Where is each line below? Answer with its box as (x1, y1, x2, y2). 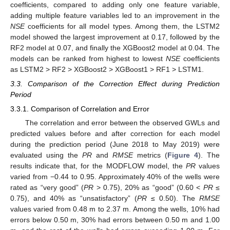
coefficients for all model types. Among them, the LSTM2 (25, 22, 220, 30)
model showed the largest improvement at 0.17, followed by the (10, 32, 220, 41)
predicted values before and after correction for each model (10, 129, 220, 138)
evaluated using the (10, 151, 82, 160)
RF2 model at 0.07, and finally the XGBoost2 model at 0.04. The (10, 43, 220, 52)
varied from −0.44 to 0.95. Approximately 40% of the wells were (10, 172, 220, 181)
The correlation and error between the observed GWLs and (25, 119, 220, 127)
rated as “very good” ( (10, 183, 84, 192)
